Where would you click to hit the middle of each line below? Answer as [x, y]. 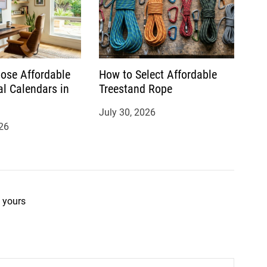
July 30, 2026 [127, 112]
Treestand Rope [135, 89]
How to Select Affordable [158, 74]
